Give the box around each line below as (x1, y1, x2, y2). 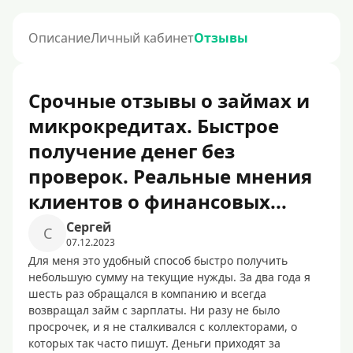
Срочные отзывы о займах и (28, 87, 310, 113)
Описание (28, 29, 91, 46)
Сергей (66, 218, 112, 236)
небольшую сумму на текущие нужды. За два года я (28, 269, 310, 284)
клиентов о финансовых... (28, 188, 287, 214)
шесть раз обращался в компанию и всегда (28, 286, 266, 301)
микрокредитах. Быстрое (28, 113, 279, 139)
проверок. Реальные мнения (28, 163, 312, 189)
